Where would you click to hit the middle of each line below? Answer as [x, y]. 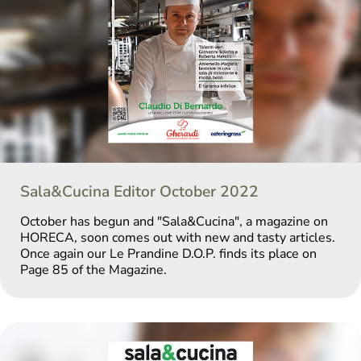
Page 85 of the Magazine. [93, 270]
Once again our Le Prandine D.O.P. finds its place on [168, 254]
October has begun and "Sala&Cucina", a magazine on [174, 222]
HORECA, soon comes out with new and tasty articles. [178, 238]
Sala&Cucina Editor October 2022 [139, 192]
